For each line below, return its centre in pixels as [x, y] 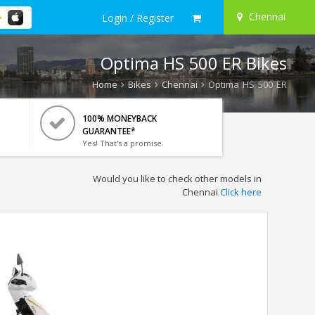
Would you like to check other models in [177, 179]
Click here [240, 192]
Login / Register [138, 18]
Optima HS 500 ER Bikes [194, 63]
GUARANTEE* [109, 131]
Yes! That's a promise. [123, 143]
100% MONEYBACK [119, 118]
